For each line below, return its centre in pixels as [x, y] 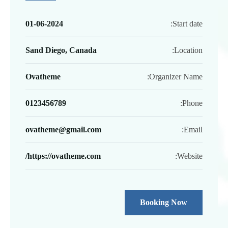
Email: [193, 130]
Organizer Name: [176, 77]
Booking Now [164, 203]
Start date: [188, 24]
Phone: [192, 103]
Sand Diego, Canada [61, 50]
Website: [190, 156]
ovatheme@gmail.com [63, 130]
